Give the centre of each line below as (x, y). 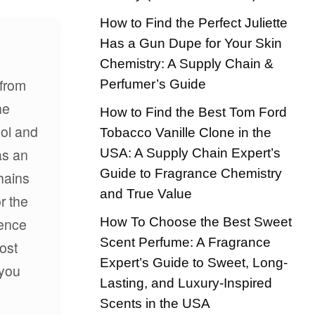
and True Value (146, 193)
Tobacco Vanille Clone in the (186, 132)
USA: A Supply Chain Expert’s (190, 153)
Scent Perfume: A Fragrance (185, 242)
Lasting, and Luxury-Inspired (186, 283)
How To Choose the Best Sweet (196, 221)
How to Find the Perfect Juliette (194, 22)
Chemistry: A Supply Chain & (187, 63)
